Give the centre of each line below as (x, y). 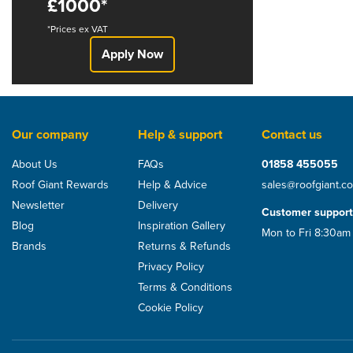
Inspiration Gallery (181, 226)
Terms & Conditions (185, 288)
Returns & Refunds (184, 247)
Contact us (292, 135)
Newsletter (38, 206)
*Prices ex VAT (78, 30)
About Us (35, 165)
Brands (29, 247)
